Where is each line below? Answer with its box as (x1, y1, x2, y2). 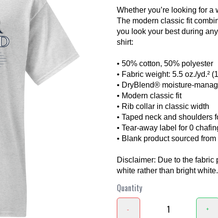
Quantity (117, 182, 142, 194)
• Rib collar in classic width (117, 102, 209, 110)
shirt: (117, 38, 133, 46)
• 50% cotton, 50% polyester (117, 59, 213, 68)
